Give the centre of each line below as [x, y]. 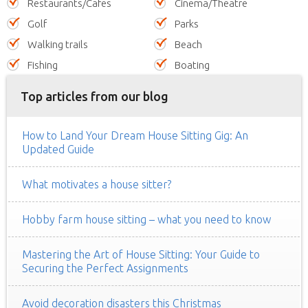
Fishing [43, 65]
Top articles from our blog [95, 96]
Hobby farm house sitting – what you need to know [146, 219]
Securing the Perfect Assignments [105, 268]
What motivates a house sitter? [97, 184]
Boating [192, 65]
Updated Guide [58, 149]
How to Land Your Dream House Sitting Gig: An [135, 135]
